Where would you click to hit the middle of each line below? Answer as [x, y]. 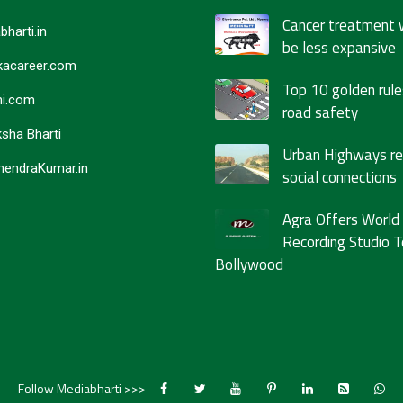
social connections [340, 177]
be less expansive [339, 48]
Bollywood [249, 264]
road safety [320, 112]
